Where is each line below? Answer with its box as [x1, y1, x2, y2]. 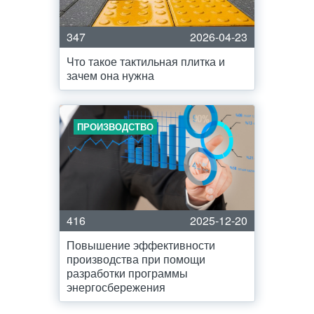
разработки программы [67, 265, 188, 281]
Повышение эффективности [67, 237, 215, 253]
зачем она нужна [67, 67, 154, 83]
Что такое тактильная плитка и [67, 53, 225, 69]
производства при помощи [67, 251, 205, 267]
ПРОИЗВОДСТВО [77, 120, 153, 133]
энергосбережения [67, 279, 165, 295]
